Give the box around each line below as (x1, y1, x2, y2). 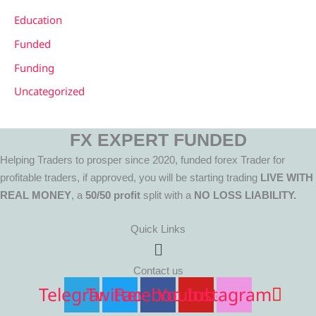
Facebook (114, 282, 192, 307)
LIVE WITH (260, 171, 313, 183)
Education (14, 13, 62, 28)
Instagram (186, 282, 272, 307)
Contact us (133, 264, 183, 276)
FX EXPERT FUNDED (69, 129, 247, 150)
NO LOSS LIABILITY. (194, 188, 296, 201)
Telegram (38, 282, 115, 307)
